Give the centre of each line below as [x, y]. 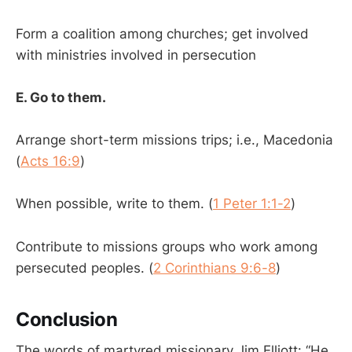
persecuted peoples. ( [84, 268]
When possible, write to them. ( [114, 204]
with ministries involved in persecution [136, 55]
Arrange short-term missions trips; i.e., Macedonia [174, 140]
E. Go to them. [61, 98]
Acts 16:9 [50, 161]
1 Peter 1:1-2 [252, 204]
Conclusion [67, 319]
